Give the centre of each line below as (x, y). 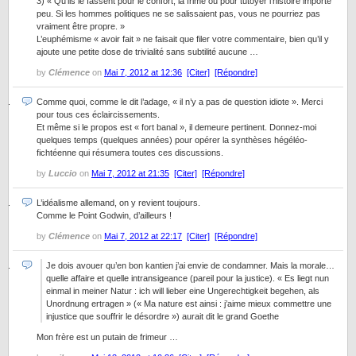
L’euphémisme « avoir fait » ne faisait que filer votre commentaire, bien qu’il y (183, 39)
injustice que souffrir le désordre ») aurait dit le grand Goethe (163, 316)
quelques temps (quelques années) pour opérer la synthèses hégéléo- (172, 140)
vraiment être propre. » (81, 26)
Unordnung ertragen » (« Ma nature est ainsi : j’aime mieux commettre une (189, 304)
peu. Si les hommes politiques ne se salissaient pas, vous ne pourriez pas (178, 14)
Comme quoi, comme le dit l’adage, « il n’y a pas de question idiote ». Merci (180, 102)
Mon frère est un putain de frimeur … (107, 337)
